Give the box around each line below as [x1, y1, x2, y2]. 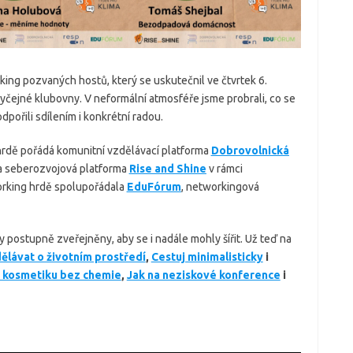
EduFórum [126, 180, 181, 193]
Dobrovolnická [210, 143, 289, 157]
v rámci [206, 162, 243, 175]
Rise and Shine [128, 162, 206, 175]
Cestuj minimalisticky [150, 250, 263, 263]
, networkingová [180, 180, 259, 193]
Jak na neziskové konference [126, 268, 281, 281]
